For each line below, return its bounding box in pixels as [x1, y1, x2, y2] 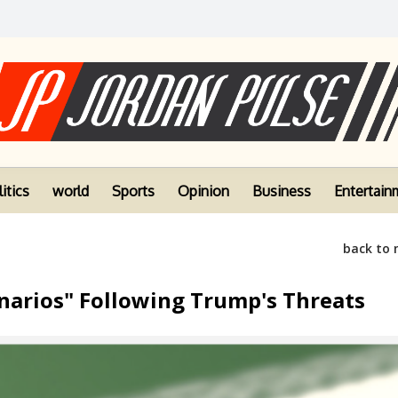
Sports [112, 182, 155, 201]
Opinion [178, 182, 229, 201]
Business [252, 182, 311, 201]
